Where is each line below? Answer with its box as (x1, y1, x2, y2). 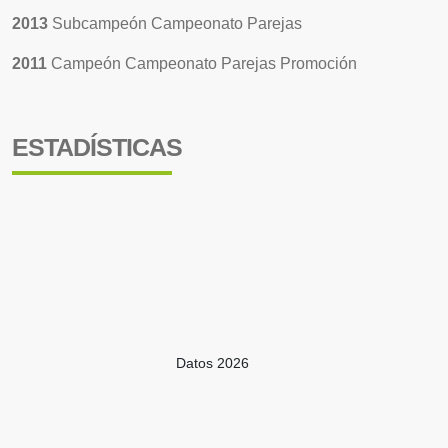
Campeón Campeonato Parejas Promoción (51, 55, 357, 73)
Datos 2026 (175, 354, 249, 371)
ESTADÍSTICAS (12, 133, 182, 162)
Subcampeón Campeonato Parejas (52, 15, 302, 33)
